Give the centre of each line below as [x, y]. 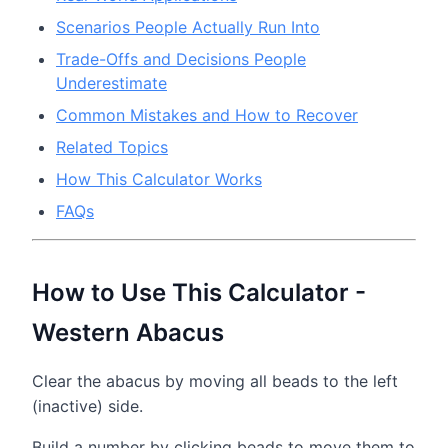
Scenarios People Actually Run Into [188, 26]
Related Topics [112, 146]
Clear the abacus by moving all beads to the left [215, 380]
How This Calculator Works [159, 178]
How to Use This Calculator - [199, 292]
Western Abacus [128, 332]
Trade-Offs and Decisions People [181, 58]
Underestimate [111, 82]
